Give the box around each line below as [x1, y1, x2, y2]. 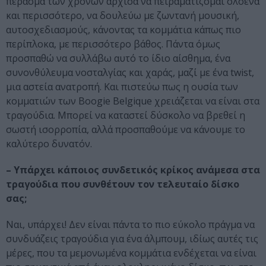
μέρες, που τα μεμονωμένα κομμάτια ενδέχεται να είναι [6, 246, 256, 259]
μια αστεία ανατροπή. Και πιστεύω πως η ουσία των [6, 80, 238, 93]
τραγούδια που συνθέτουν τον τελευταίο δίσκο [6, 177, 239, 191]
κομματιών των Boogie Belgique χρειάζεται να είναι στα [6, 94, 259, 107]
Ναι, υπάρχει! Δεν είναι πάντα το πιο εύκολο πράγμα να [6, 217, 255, 231]
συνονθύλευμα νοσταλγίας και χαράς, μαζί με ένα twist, [6, 65, 254, 79]
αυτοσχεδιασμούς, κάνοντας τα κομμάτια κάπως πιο [6, 23, 241, 36]
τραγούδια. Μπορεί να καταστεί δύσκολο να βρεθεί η [6, 108, 245, 122]
